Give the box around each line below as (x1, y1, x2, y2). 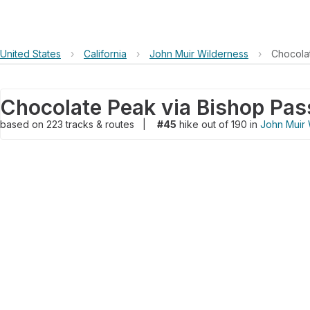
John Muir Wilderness (149, 48, 248, 60)
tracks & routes (66, 118, 137, 130)
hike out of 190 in (176, 118, 260, 130)
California (84, 48, 127, 60)
